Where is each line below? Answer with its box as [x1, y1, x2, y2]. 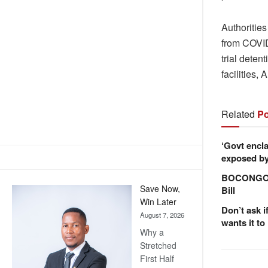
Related [221, 106, 255, 121]
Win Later [140, 196, 176, 208]
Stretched [140, 239, 176, 252]
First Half [140, 252, 174, 265]
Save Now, [140, 182, 180, 195]
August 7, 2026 [140, 210, 184, 220]
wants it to [221, 215, 265, 229]
